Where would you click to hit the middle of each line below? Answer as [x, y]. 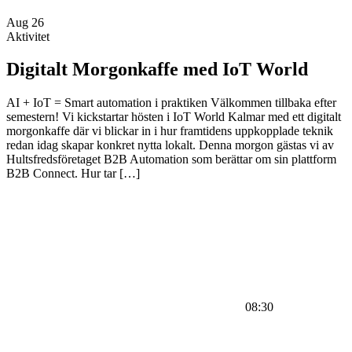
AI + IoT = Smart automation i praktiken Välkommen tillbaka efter [171, 103]
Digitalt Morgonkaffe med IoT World [157, 70]
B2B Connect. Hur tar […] [73, 174]
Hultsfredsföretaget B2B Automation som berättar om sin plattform [171, 159]
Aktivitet [28, 36]
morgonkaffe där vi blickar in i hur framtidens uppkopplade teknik [170, 131]
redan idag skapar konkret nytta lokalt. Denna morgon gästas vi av [170, 145]
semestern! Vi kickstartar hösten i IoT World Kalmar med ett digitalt [174, 117]
